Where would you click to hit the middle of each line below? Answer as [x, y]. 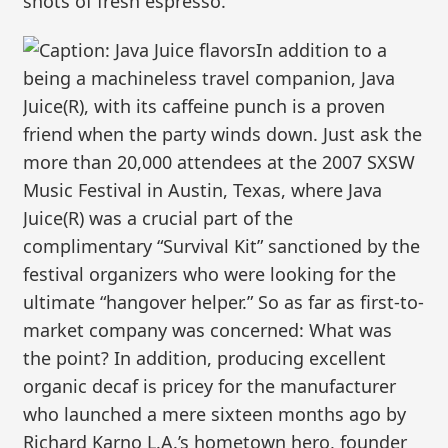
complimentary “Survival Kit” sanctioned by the [222, 246]
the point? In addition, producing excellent [205, 358]
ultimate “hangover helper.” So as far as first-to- [224, 302]
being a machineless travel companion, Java [209, 78]
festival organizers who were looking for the [210, 274]
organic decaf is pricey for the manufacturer [210, 386]
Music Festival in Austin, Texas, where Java [203, 190]
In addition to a [322, 50]
